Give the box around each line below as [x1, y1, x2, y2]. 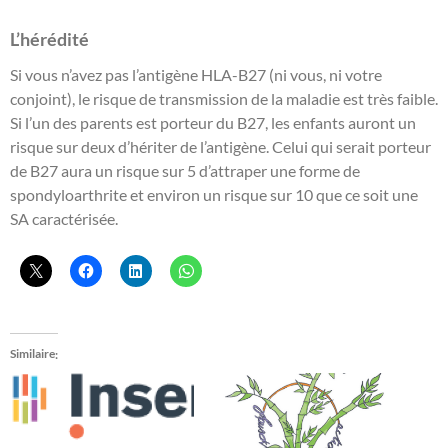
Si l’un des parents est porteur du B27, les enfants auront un [10, 113, 416, 133]
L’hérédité [10, 28, 89, 51]
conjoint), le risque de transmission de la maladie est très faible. [10, 89, 438, 109]
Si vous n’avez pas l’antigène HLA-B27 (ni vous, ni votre [10, 65, 382, 85]
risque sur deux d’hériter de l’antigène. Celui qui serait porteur [10, 137, 431, 157]
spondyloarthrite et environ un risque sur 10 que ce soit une [10, 185, 418, 205]
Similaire [10, 346, 55, 362]
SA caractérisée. [10, 209, 118, 229]
